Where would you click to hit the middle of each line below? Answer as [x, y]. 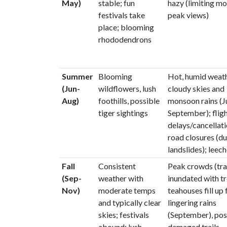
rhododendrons [125, 39]
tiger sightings [123, 113]
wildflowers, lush [127, 88]
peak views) [188, 15]
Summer [77, 76]
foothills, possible [129, 101]
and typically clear [129, 202]
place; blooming [126, 27]
